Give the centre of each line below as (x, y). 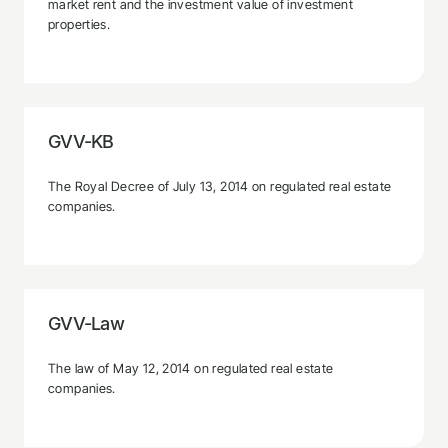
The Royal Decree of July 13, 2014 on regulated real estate (220, 186)
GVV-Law (86, 323)
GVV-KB (81, 141)
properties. (79, 24)
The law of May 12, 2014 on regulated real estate (191, 368)
